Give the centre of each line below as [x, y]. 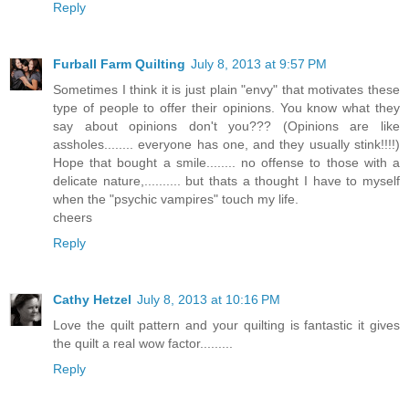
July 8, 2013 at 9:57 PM [259, 63]
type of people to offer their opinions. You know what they [226, 107]
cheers [73, 217]
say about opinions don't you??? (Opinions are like [226, 126]
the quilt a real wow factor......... [143, 343]
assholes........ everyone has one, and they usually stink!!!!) [226, 144]
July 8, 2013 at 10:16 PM [209, 299]
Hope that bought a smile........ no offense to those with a [226, 162]
